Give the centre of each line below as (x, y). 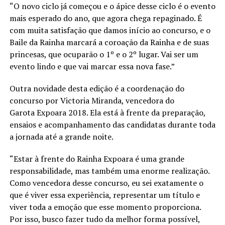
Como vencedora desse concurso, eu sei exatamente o (106, 183)
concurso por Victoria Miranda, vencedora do (92, 100)
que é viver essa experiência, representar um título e (104, 195)
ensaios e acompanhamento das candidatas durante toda (112, 124)
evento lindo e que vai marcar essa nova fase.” (93, 66)
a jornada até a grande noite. (62, 136)
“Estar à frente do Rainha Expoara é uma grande (97, 158)
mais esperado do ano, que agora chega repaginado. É (105, 18)
